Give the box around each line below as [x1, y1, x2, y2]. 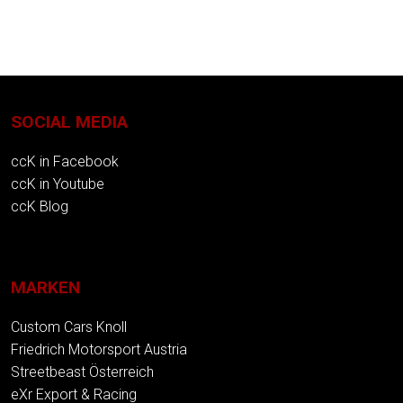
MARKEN [11, 276, 80, 298]
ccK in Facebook [11, 153, 119, 171]
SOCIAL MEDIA [11, 112, 128, 133]
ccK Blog [11, 198, 68, 216]
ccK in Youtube [11, 175, 104, 193]
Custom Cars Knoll [11, 318, 127, 336]
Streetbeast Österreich [11, 363, 154, 381]
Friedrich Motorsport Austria [11, 340, 187, 358]
